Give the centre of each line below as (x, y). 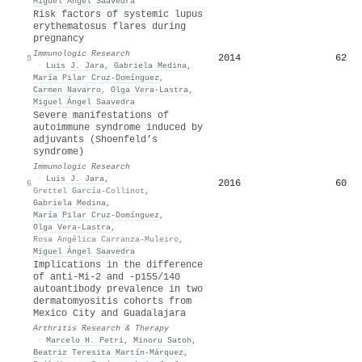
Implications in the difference (118, 265)
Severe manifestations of (101, 115)
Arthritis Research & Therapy (101, 328)
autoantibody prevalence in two (118, 289)
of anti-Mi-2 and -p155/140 (107, 277)
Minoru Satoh (162, 340)
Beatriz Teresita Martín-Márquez (108, 352)
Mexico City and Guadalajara (109, 313)
